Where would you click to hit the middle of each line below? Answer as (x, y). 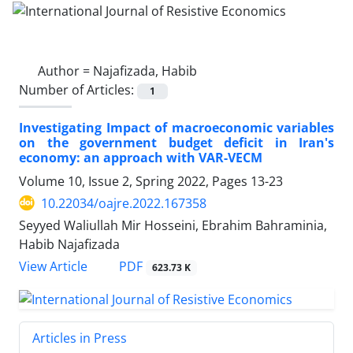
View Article (53, 266)
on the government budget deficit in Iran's (176, 142)
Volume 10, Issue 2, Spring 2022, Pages (135, 181)
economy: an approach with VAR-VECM (141, 157)
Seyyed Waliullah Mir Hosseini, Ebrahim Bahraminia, (173, 225)
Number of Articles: (78, 89)
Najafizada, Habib (145, 71)
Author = (65, 71)
